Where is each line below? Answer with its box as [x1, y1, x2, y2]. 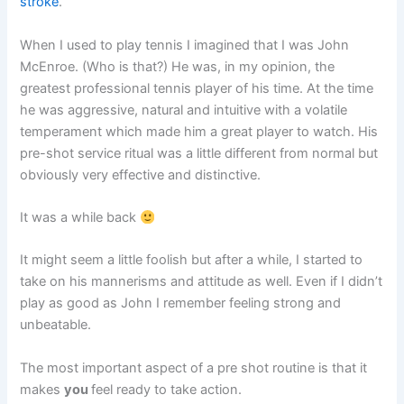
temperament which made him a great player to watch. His [20, 123, 379, 140]
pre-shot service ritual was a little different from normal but [20, 144, 379, 161]
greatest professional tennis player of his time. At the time [20, 79, 374, 96]
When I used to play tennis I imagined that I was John [20, 36, 350, 53]
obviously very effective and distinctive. [20, 166, 262, 183]
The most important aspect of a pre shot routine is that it [20, 359, 368, 376]
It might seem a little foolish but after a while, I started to [20, 252, 363, 269]
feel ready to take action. [91, 381, 243, 398]
